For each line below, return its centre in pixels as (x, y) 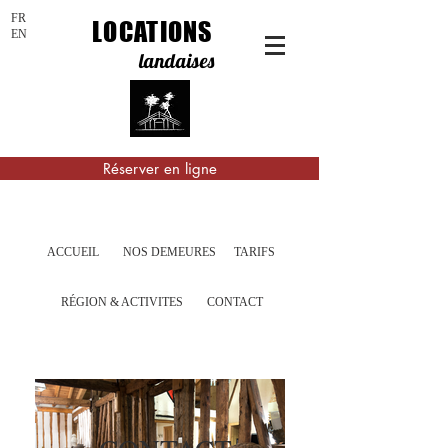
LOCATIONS (152, 31)
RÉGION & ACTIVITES (122, 302)
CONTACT (234, 302)
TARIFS (254, 252)
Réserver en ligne (159, 168)
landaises (176, 60)
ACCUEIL (72, 252)
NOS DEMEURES (169, 252)
